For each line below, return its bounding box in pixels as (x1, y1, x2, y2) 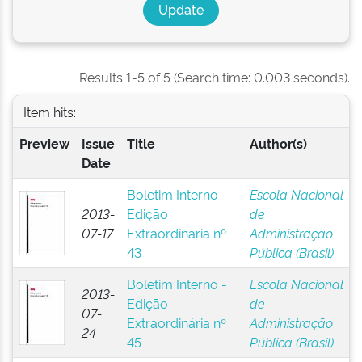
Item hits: (23, 102, 76, 120)
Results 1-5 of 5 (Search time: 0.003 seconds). (79, 68, 350, 86)
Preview (19, 134, 69, 152)
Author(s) (249, 134, 307, 152)
